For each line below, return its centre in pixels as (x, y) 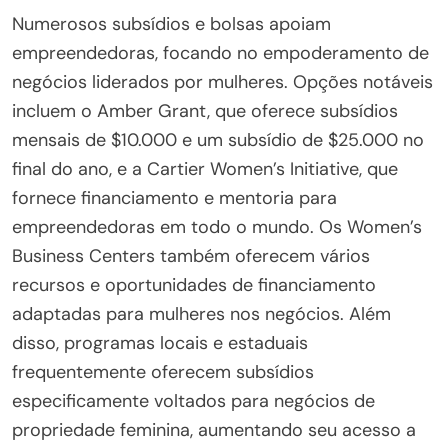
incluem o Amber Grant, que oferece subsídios (205, 110)
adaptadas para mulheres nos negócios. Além (201, 313)
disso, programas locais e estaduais (160, 342)
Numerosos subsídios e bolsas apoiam (171, 23)
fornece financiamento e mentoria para (174, 197)
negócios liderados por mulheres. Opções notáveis (222, 81)
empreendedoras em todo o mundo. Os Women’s (217, 226)
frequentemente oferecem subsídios (163, 371)
